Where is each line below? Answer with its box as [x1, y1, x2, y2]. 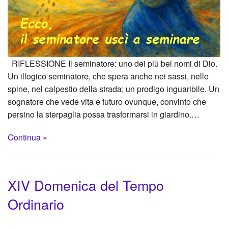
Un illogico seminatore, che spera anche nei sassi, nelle [8, 70, 209, 82]
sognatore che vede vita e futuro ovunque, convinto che [8, 95, 206, 107]
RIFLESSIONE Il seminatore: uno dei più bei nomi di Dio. [8, 57, 217, 69]
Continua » [8, 131, 47, 143]
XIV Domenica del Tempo [8, 175, 164, 195]
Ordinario [8, 194, 64, 214]
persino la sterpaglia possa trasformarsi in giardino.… [8, 108, 199, 120]
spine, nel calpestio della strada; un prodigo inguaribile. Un [8, 82, 219, 95]
